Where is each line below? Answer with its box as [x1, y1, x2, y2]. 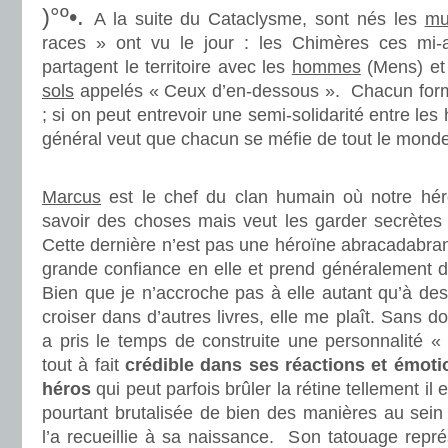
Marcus [42, 187, 101, 207]
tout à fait [42, 355, 125, 375]
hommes [291, 57, 361, 77]
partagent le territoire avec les [42, 57, 292, 77]
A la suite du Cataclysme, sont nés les [93, 9, 425, 29]
